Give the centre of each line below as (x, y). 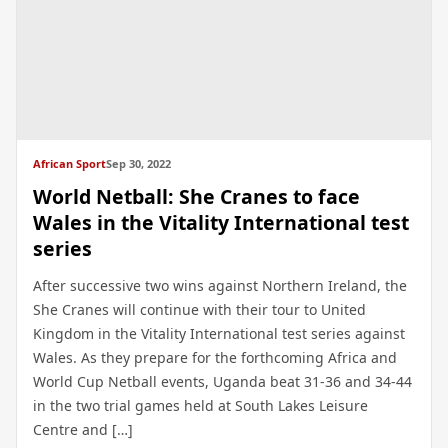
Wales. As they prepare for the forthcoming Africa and (215, 357)
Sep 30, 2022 (138, 163)
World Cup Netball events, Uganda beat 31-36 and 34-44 (222, 381)
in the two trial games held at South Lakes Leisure (200, 405)
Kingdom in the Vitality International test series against (219, 333)
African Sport (69, 163)
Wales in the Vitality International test (221, 222)
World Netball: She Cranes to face (196, 196)
